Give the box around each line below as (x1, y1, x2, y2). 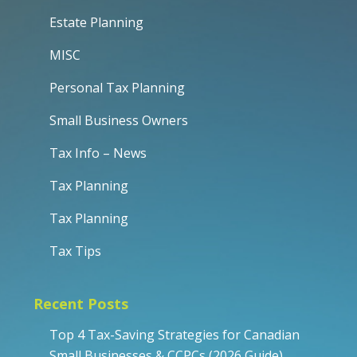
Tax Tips (49, 241, 101, 260)
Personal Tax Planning (49, 78, 185, 96)
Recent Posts (33, 293, 128, 313)
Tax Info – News (49, 143, 147, 162)
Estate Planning (49, 13, 143, 31)
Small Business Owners (49, 111, 188, 129)
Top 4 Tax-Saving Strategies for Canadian (49, 325, 300, 343)
